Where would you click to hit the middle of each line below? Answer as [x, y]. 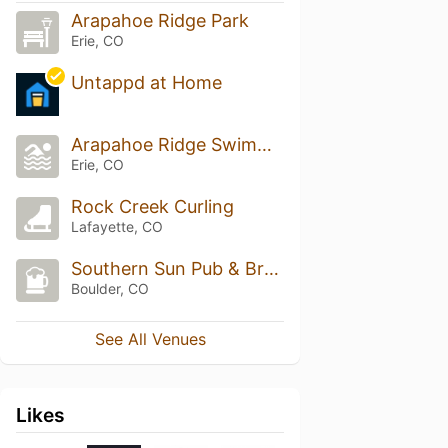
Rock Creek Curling [152, 206]
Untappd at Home [146, 83]
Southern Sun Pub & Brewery [271, 268]
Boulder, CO [109, 288]
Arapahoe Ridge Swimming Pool [264, 145]
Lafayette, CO [116, 226]
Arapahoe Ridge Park [159, 21]
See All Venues [150, 338]
